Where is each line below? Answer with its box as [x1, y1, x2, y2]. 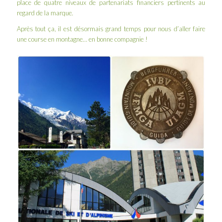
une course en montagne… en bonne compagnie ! [16, 35, 148, 44]
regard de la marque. [16, 9, 73, 17]
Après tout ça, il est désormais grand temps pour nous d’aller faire [16, 25, 206, 33]
